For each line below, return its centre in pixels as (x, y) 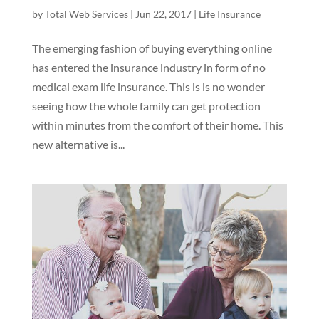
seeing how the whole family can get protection (146, 105)
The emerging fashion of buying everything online (152, 48)
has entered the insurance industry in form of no (148, 67)
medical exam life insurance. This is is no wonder (148, 86)
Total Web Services (86, 14)
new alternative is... (78, 144)
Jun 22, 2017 (163, 14)
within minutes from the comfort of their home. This (157, 125)
